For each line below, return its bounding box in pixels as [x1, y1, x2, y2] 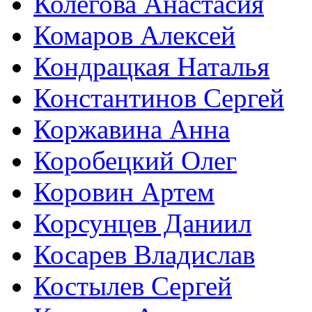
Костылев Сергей [33, 271, 232, 302]
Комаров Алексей [33, 20, 235, 51]
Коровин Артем [33, 177, 214, 208]
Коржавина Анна [33, 114, 230, 145]
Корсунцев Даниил [33, 208, 251, 239]
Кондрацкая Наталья [33, 52, 270, 82]
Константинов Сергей [33, 83, 284, 114]
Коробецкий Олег [33, 146, 237, 176]
